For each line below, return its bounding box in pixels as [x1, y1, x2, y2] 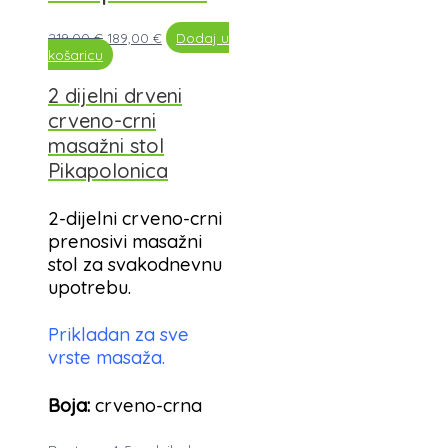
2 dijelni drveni [48, 82, 182, 108]
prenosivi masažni [48, 230, 202, 254]
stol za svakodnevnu [48, 253, 222, 277]
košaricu [48, 45, 103, 63]
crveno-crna [90, 393, 202, 417]
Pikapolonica [48, 157, 168, 183]
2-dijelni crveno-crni [48, 207, 222, 231]
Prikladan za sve [48, 323, 189, 347]
